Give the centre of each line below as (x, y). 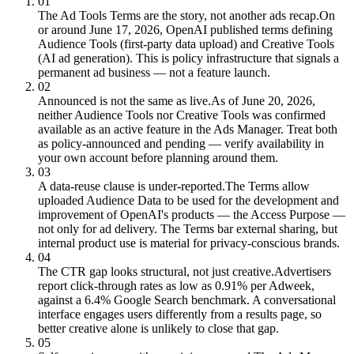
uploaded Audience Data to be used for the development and (188, 200)
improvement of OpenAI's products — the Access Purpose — (192, 214)
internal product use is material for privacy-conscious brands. (189, 243)
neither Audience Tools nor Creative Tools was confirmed (182, 115)
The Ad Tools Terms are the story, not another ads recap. (179, 15)
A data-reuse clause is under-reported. (132, 186)
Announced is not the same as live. (124, 100)
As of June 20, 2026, (263, 100)
